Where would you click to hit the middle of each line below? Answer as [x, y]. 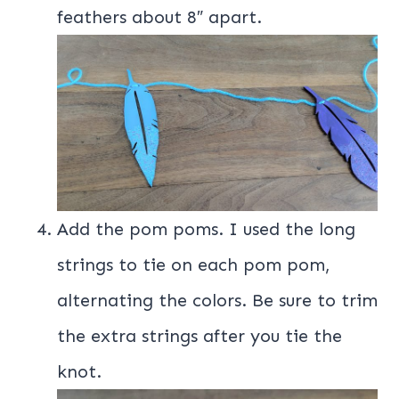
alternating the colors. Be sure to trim [217, 300]
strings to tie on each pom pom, [194, 264]
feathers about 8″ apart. [159, 17]
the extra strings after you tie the [199, 335]
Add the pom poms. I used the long [206, 228]
